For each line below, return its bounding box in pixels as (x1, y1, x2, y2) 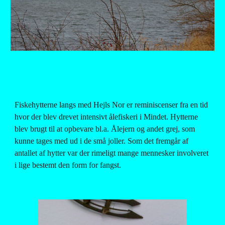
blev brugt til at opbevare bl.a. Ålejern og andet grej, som (15, 125, 195, 133)
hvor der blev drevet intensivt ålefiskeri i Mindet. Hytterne (15, 113, 198, 121)
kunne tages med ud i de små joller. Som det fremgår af (15, 137, 189, 145)
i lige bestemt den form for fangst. (15, 161, 122, 169)
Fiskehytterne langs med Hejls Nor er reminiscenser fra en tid (15, 100, 208, 109)
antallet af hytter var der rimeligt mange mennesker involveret (15, 149, 209, 157)
